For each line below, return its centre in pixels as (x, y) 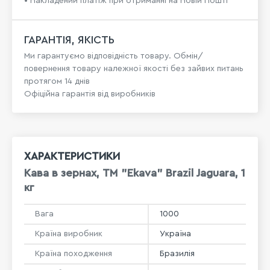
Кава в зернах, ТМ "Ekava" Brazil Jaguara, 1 (135, 173)
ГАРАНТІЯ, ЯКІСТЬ (69, 40)
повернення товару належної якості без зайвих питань (134, 69)
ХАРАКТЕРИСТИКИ (72, 156)
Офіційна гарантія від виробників (90, 94)
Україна (175, 234)
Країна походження (74, 253)
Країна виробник (69, 234)
